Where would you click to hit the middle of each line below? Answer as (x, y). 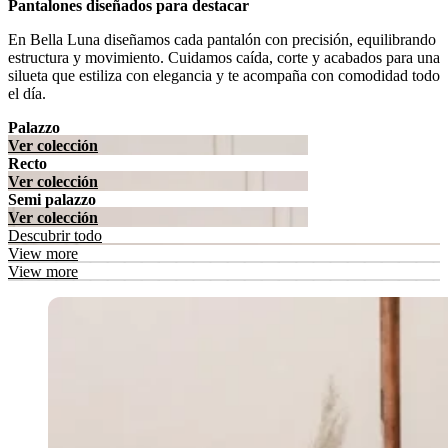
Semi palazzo (52, 199)
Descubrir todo (55, 235)
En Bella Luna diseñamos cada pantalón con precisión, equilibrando (222, 39)
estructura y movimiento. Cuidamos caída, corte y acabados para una (224, 57)
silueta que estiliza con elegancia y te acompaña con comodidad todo (224, 75)
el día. (27, 93)
